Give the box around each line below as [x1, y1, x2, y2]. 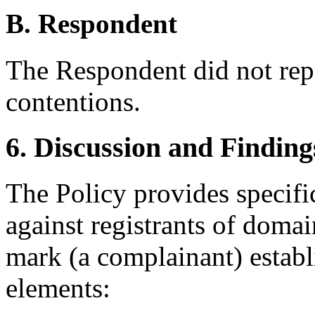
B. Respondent [6, 8, 177, 39]
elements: [6, 272, 110, 303]
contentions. [6, 86, 141, 117]
